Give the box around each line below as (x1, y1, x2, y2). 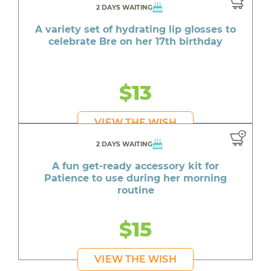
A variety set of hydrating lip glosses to (35, 24, 236, 36)
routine (117, 184, 154, 197)
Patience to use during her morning (44, 172, 227, 184)
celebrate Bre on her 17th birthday (48, 36, 223, 48)
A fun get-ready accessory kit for (52, 160, 219, 172)
